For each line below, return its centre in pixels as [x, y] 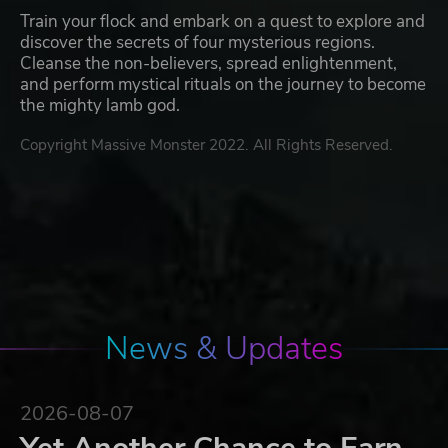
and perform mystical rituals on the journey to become [223, 85]
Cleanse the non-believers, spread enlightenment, [208, 64]
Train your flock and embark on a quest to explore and [222, 22]
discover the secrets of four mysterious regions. [197, 43]
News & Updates [224, 349]
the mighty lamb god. [100, 106]
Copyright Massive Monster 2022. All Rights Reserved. [206, 145]
